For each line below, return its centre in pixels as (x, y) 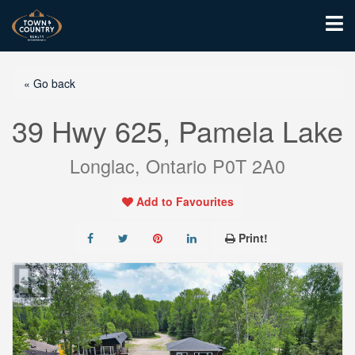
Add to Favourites (185, 201)
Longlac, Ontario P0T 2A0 (177, 166)
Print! (253, 238)
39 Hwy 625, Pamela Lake (177, 130)
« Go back (50, 83)
